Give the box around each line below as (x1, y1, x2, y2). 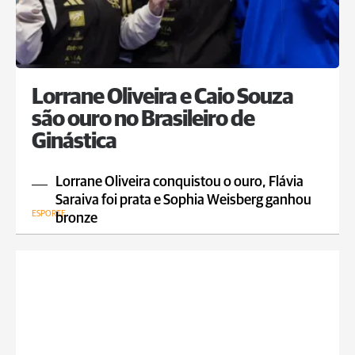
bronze (55, 212, 97, 226)
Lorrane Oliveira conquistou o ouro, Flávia (55, 175, 303, 189)
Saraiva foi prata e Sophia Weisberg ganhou (55, 193, 311, 208)
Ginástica (32, 131, 116, 153)
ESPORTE (32, 209, 66, 218)
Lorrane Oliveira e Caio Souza (32, 86, 293, 109)
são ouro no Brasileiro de (32, 109, 254, 131)
